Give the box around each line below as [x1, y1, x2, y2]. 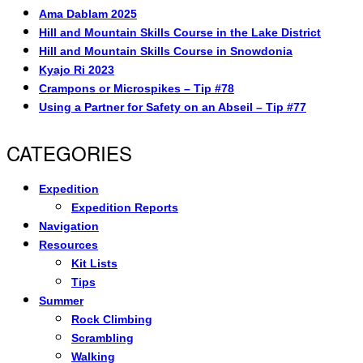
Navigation [39, 219, 99, 233]
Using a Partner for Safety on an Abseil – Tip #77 [39, 100, 306, 113]
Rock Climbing [71, 312, 152, 326]
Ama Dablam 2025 [39, 6, 137, 20]
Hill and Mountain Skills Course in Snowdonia [39, 44, 293, 58]
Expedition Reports [71, 200, 178, 214]
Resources [39, 237, 98, 251]
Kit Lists [71, 256, 117, 270]
